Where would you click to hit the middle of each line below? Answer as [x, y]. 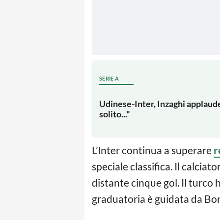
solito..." [115, 114]
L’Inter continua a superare [153, 150]
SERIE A [109, 78]
